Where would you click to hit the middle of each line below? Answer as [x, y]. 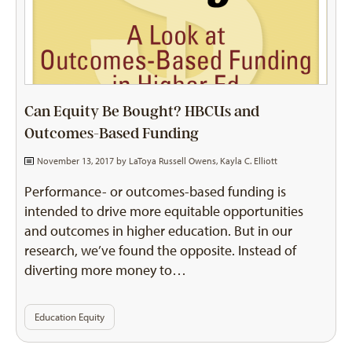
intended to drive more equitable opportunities [164, 211]
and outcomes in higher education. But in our [158, 231]
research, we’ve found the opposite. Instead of [160, 250]
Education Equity [70, 317]
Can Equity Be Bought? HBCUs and [142, 111]
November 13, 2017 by [81, 161]
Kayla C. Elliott [248, 161]
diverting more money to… [105, 270]
